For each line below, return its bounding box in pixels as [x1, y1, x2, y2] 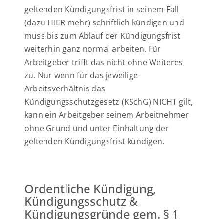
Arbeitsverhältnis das [24, 83, 106, 94]
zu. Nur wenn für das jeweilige [24, 70, 138, 81]
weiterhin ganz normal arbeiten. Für [24, 44, 161, 54]
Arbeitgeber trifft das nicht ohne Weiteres [24, 57, 183, 67]
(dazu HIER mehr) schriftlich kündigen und [24, 17, 184, 28]
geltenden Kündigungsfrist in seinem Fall [24, 4, 179, 15]
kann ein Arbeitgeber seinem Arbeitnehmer [24, 109, 189, 120]
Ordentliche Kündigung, [24, 181, 156, 197]
